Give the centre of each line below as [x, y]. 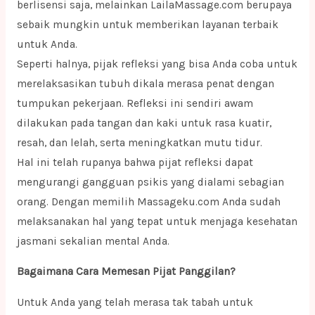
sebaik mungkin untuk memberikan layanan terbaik [147, 24]
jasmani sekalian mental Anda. [93, 241]
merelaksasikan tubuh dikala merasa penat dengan [145, 83]
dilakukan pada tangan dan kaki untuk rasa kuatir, [144, 123]
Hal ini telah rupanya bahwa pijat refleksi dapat [135, 162]
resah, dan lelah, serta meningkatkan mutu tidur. [139, 142]
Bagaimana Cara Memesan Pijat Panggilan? [126, 272]
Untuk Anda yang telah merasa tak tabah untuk [135, 302]
